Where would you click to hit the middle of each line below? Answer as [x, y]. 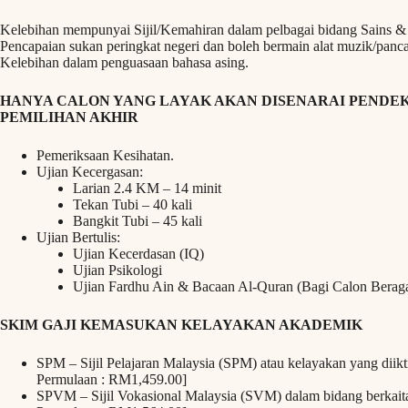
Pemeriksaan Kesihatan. [105, 156]
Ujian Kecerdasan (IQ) [138, 254]
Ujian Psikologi [117, 270]
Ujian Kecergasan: [90, 172]
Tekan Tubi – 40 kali [133, 205]
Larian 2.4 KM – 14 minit [147, 189]
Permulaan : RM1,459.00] [112, 380]
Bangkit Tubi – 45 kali [138, 221]
